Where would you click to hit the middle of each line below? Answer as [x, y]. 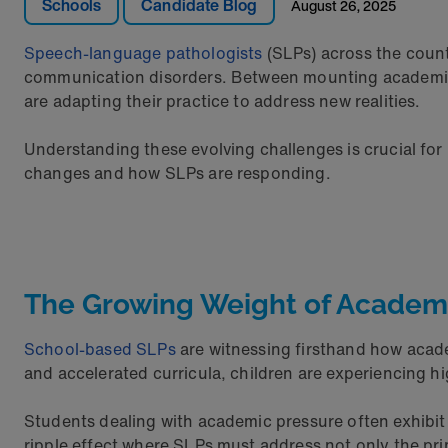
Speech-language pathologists [143, 53]
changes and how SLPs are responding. [177, 173]
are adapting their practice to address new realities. [222, 101]
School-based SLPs [102, 349]
